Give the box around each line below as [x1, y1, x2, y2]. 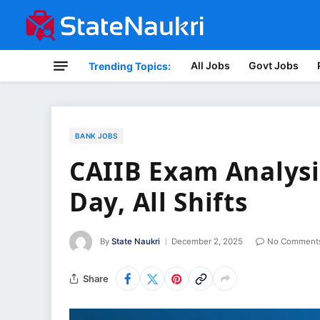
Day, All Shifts [69, 185, 248, 219]
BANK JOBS [75, 131, 118, 140]
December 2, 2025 [171, 236, 243, 247]
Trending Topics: [89, 59, 171, 72]
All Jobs [191, 59, 230, 71]
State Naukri [111, 236, 160, 247]
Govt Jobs [249, 59, 299, 71]
